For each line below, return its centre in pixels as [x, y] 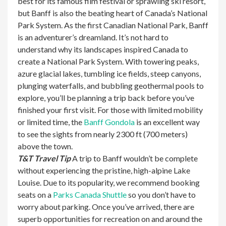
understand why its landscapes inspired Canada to [103, 49]
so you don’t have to [161, 194]
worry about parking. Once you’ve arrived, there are [106, 207]
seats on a [35, 194]
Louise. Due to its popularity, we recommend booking [109, 182]
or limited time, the [51, 122]
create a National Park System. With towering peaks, [108, 61]
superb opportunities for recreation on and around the [110, 219]
